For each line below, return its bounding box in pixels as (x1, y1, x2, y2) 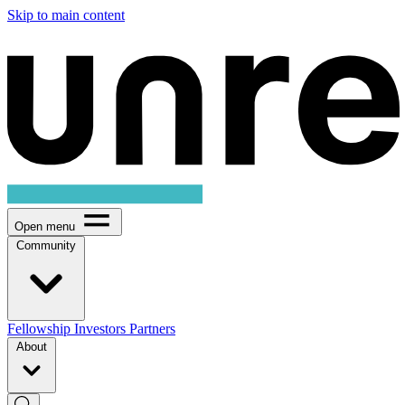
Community (16, 238, 76, 252)
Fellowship (7, 320, 74, 336)
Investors (74, 320, 129, 336)
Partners (129, 320, 175, 336)
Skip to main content (7, 7, 125, 23)
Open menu (14, 219, 75, 233)
